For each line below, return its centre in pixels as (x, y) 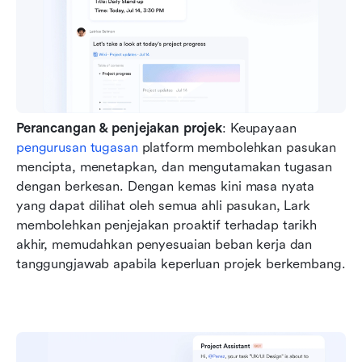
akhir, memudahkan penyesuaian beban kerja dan (164, 244)
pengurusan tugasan (77, 147)
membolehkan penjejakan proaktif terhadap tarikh (166, 225)
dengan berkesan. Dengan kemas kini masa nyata (166, 186)
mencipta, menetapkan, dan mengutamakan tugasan (175, 166)
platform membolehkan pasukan (237, 147)
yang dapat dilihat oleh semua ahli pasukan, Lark (163, 205)
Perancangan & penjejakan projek (120, 128)
